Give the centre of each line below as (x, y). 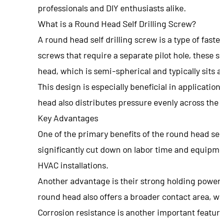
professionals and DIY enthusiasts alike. (112, 8)
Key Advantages (68, 118)
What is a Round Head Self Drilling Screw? (117, 23)
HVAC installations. (73, 165)
